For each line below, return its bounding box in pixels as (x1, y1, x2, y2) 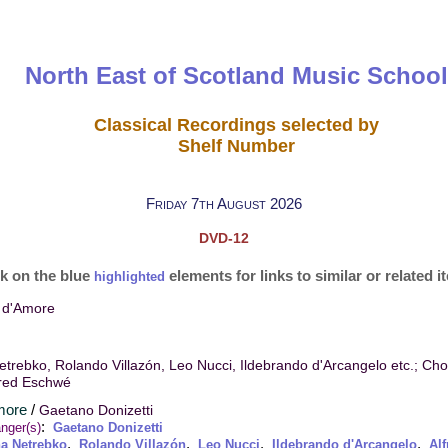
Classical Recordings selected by (93, 114, 379, 135)
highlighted (94, 269, 165, 284)
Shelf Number (177, 135, 295, 156)
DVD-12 (199, 230, 249, 246)
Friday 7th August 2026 (146, 194, 302, 212)
